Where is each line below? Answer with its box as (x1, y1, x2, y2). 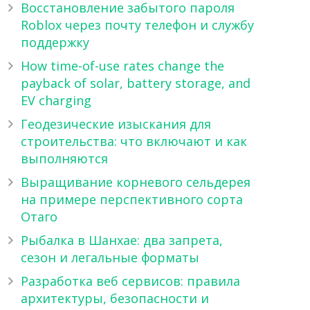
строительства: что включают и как (20, 133, 247, 149)
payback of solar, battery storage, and (20, 75, 250, 91)
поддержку (20, 34, 89, 51)
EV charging (20, 92, 91, 109)
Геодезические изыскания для (20, 116, 211, 132)
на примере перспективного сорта (20, 191, 243, 208)
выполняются (20, 150, 108, 167)
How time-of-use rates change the (20, 57, 224, 74)
